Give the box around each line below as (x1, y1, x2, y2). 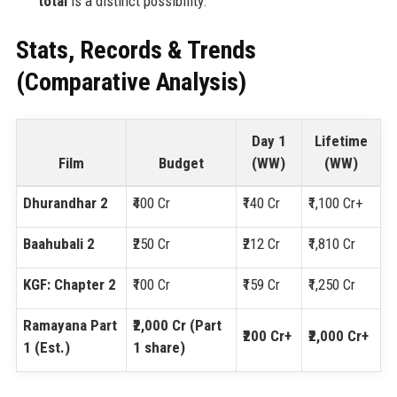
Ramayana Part (22, 316, 117, 335)
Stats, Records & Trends (15, 35, 256, 65)
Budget (158, 154, 204, 173)
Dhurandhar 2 (22, 194, 108, 213)
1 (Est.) (22, 339, 70, 357)
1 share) (132, 339, 185, 357)
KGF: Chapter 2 (22, 276, 116, 294)
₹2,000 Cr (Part (132, 316, 222, 335)
